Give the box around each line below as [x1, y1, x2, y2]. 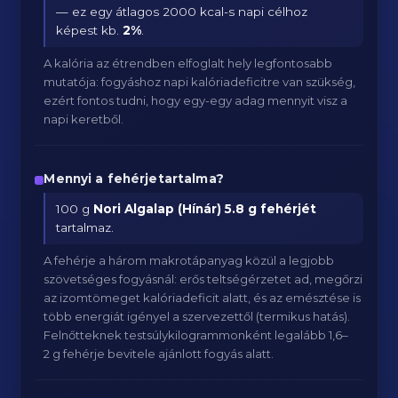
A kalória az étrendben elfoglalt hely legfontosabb [44, 56, 333, 70]
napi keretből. [44, 112, 124, 126]
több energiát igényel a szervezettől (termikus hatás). [44, 309, 351, 323]
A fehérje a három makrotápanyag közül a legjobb [44, 253, 335, 267]
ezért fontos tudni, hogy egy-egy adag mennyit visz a [44, 93, 348, 107]
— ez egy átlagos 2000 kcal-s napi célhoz [56, 4, 308, 19]
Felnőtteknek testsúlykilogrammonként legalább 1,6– [44, 328, 349, 342]
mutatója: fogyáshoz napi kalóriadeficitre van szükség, [44, 75, 356, 89]
